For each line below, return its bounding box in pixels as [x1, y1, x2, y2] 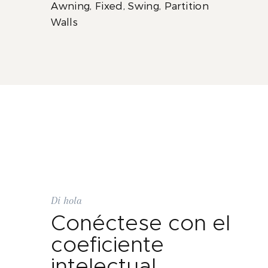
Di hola [50, 194, 82, 206]
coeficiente [50, 234, 164, 256]
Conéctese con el [50, 213, 230, 234]
